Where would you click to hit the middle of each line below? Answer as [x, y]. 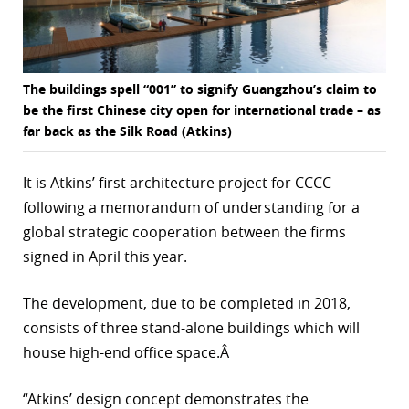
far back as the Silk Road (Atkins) [127, 131]
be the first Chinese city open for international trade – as [202, 110]
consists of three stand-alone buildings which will [191, 328]
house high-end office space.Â [128, 353]
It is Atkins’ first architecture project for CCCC [177, 183]
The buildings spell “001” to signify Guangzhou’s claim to [200, 89]
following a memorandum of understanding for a [191, 208]
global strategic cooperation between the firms [184, 232]
